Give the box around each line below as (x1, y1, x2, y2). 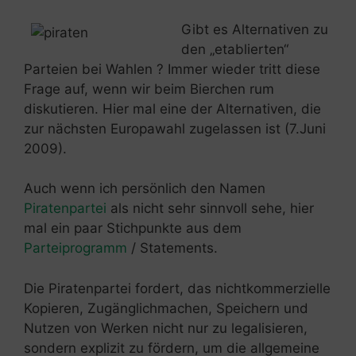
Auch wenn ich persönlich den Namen (24, 180, 265, 197)
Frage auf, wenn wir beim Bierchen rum (24, 80, 274, 97)
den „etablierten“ (181, 41, 288, 57)
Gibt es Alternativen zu (181, 21, 328, 37)
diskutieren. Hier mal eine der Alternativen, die (24, 100, 321, 117)
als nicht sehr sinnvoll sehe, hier (106, 200, 314, 217)
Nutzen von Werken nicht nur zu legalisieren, (24, 319, 308, 336)
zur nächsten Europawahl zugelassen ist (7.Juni (24, 120, 326, 137)
